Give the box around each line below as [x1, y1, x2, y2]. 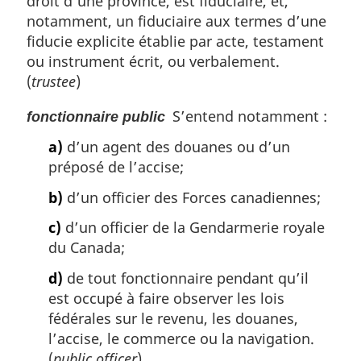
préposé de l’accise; [48, 157, 184, 177]
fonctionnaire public [27, 108, 165, 125]
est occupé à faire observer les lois [48, 288, 284, 308]
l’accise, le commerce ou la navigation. [48, 328, 322, 348]
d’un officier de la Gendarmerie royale [61, 218, 325, 238]
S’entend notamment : [165, 106, 327, 126]
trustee [31, 71, 76, 91]
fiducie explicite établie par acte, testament [27, 31, 324, 51]
